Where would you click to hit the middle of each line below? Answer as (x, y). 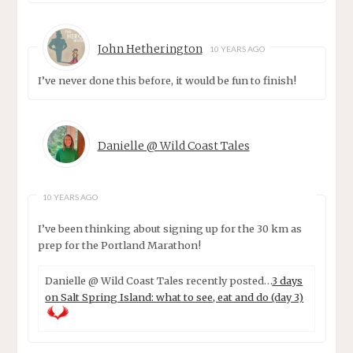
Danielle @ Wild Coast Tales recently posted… (159, 280)
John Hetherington (150, 49)
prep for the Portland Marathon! (120, 245)
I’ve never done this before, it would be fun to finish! (167, 81)
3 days (288, 280)
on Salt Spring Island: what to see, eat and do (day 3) (175, 297)
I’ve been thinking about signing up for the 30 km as (170, 228)
